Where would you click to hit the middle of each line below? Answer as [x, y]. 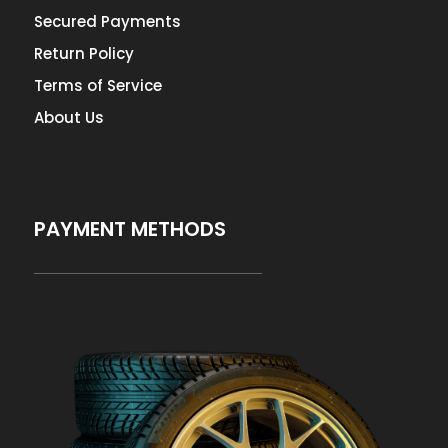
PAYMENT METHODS [129, 228]
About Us [68, 117]
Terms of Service [97, 85]
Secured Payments [107, 21]
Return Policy [83, 53]
